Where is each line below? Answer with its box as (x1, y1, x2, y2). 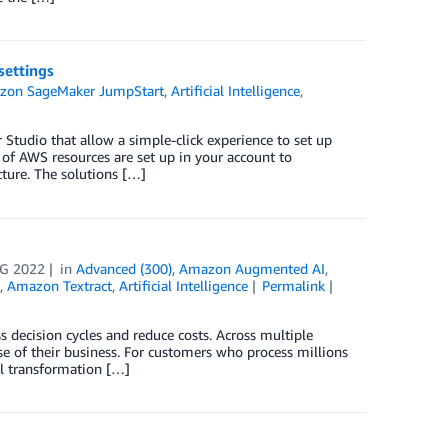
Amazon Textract (6, 276, 112, 294)
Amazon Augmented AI (179, 259, 326, 277)
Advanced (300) (76, 259, 173, 277)
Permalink (262, 276, 326, 294)
